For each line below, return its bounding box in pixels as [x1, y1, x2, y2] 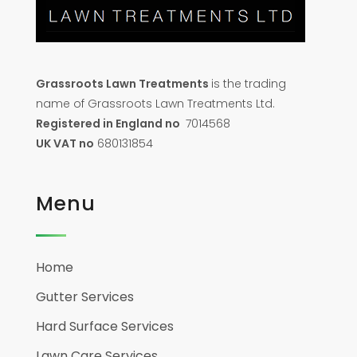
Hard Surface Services [36, 317, 174, 336]
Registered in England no [36, 116, 182, 132]
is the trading [211, 76, 286, 92]
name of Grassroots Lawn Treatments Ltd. [36, 96, 275, 112]
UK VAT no [36, 135, 94, 152]
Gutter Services [36, 288, 134, 307]
